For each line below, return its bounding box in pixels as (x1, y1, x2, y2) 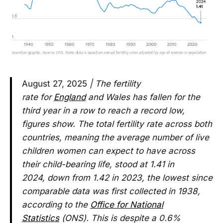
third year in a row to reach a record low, (22, 106, 185, 116)
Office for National (90, 200, 163, 210)
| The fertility (87, 79, 141, 89)
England (54, 92, 86, 103)
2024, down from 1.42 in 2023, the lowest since (22, 173, 213, 183)
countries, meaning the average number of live (22, 132, 209, 143)
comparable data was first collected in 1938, (22, 186, 200, 197)
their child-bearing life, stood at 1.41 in (22, 159, 174, 170)
